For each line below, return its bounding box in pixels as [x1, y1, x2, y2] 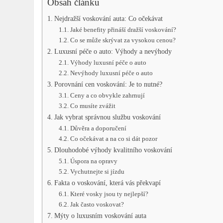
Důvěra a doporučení [70, 124, 126, 132]
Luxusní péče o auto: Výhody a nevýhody [54, 47, 172, 56]
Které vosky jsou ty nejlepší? [70, 190, 148, 198]
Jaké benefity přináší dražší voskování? [70, 26, 176, 34]
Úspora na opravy [70, 157, 117, 165]
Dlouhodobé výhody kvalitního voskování [54, 146, 173, 154]
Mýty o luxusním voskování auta [54, 212, 147, 220]
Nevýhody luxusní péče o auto [70, 69, 153, 77]
